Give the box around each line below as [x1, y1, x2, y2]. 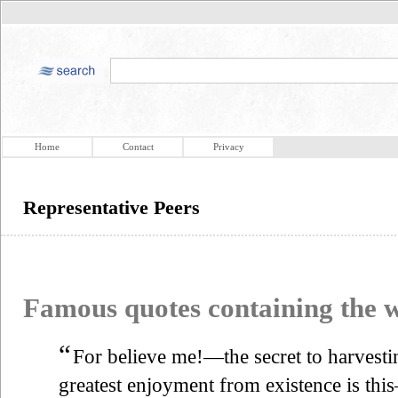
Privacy [212, 141, 244, 152]
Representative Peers [23, 196, 200, 219]
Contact [122, 141, 154, 152]
